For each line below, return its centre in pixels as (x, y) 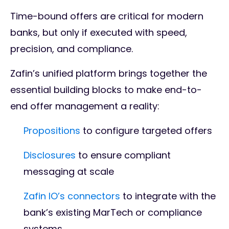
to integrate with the (168, 196)
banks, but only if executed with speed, (99, 33)
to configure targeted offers (147, 131)
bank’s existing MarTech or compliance (113, 213)
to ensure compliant (123, 155)
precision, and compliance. (73, 49)
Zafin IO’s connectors (72, 196)
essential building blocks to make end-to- (106, 90)
